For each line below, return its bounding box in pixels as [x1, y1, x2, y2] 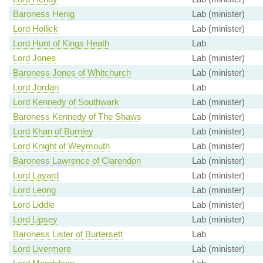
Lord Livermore [12, 244, 71, 254]
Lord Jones [12, 53, 56, 63]
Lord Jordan [12, 82, 59, 93]
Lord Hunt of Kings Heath [12, 38, 109, 49]
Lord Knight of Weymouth [12, 141, 110, 151]
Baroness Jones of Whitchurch [12, 68, 131, 78]
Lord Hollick [12, 23, 58, 34]
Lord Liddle [12, 200, 55, 210]
